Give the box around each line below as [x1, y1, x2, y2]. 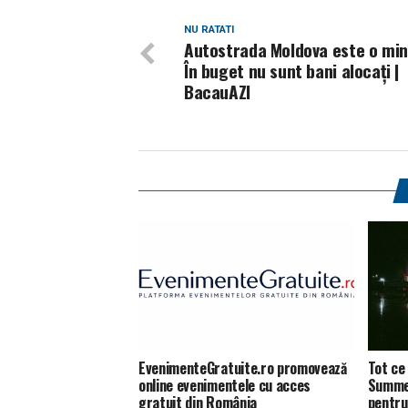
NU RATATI [184, 24, 234, 36]
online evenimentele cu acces [138, 373, 311, 396]
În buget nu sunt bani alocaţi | [184, 57, 400, 84]
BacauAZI [184, 78, 250, 105]
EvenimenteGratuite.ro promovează [138, 356, 347, 379]
